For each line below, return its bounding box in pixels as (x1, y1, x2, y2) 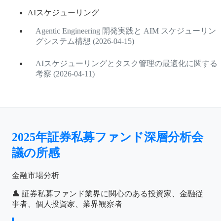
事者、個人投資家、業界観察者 (12, 199, 122, 208)
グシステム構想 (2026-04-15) (36, 37, 134, 45)
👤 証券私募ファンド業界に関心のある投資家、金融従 (12, 189, 203, 198)
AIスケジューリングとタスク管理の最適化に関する (36, 59, 218, 68)
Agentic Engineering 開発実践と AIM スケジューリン (36, 26, 216, 35)
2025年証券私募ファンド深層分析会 (12, 130, 203, 144)
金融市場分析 (12, 171, 59, 180)
